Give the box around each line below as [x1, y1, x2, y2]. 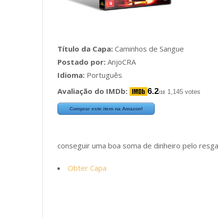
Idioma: [57, 70, 85, 80]
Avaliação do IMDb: [57, 86, 127, 96]
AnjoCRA [106, 57, 136, 67]
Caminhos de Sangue [113, 44, 184, 54]
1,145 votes [167, 88, 200, 95]
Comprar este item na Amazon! [70, 106, 143, 111]
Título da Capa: [57, 44, 113, 54]
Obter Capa [68, 163, 107, 173]
